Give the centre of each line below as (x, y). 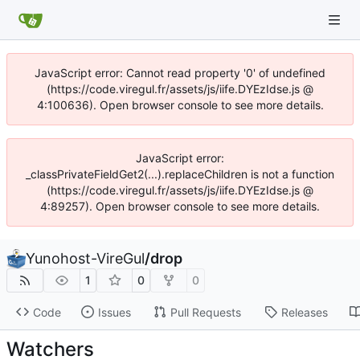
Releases (304, 312)
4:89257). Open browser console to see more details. (180, 206)
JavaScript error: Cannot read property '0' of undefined (180, 73)
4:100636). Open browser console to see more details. (180, 105)
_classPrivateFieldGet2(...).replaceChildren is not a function (180, 174)
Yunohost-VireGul (85, 258)
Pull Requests (205, 312)
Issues (114, 312)
